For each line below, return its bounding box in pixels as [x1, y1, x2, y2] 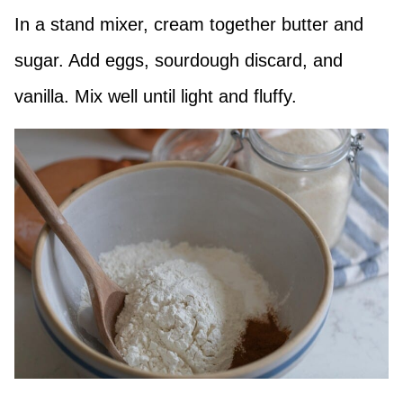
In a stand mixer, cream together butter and [14, 14, 363, 35]
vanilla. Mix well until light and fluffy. [14, 86, 297, 107]
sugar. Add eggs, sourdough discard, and [14, 50, 343, 71]
